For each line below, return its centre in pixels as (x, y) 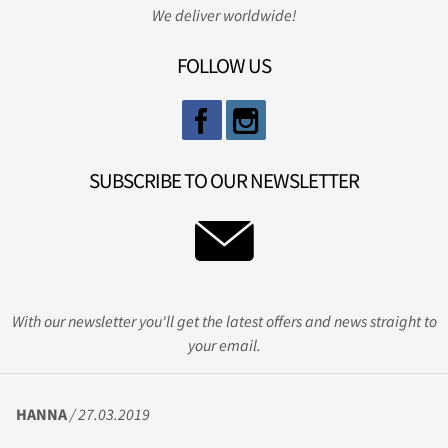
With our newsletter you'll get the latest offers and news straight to (224, 321)
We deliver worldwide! (224, 15)
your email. (224, 345)
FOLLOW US (224, 66)
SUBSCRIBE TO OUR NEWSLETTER (224, 181)
